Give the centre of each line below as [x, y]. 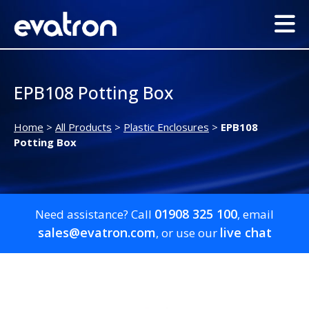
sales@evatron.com [97, 233]
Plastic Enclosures [166, 127]
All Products [83, 127]
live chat [246, 233]
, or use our [188, 233]
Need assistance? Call [95, 215]
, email [256, 215]
